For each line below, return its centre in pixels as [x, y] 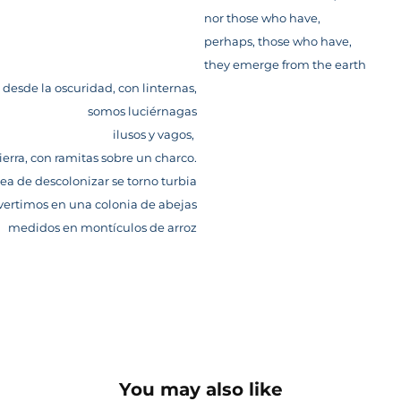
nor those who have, [262, 19]
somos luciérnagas [142, 112]
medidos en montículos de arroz [102, 228]
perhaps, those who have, [278, 42]
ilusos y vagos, [155, 135]
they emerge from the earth [285, 65]
